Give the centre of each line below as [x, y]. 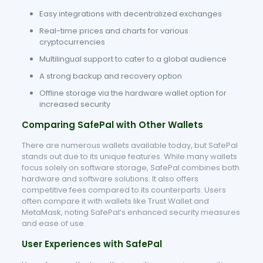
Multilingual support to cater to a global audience [133, 59]
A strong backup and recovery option [110, 76]
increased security [75, 104]
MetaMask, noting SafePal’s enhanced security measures [131, 212]
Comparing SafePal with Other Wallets [112, 125]
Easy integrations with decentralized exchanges [130, 14]
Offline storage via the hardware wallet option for [133, 93]
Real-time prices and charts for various [114, 31]
